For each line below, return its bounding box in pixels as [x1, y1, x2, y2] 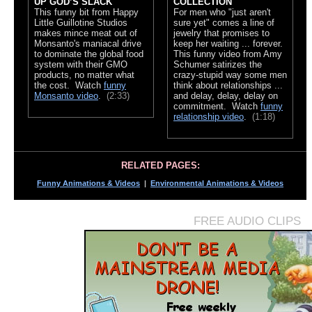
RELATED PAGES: [120, 159, 200, 171]
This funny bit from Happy [34, 6, 139, 17]
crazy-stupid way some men [173, 69, 287, 80]
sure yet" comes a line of [173, 17, 274, 28]
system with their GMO [34, 58, 127, 70]
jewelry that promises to [173, 27, 270, 38]
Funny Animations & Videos [37, 178, 140, 187]
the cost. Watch [34, 79, 104, 91]
